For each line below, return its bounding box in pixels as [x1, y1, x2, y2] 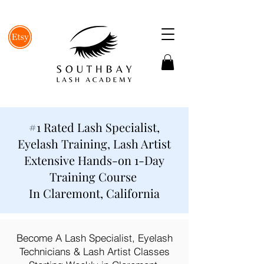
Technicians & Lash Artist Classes [19, 245, 170, 258]
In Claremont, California [29, 185, 160, 201]
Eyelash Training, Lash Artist [18, 136, 171, 151]
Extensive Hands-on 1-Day [24, 152, 164, 168]
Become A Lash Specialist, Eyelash [16, 232, 173, 244]
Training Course [49, 169, 140, 184]
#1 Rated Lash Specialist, [29, 119, 160, 135]
